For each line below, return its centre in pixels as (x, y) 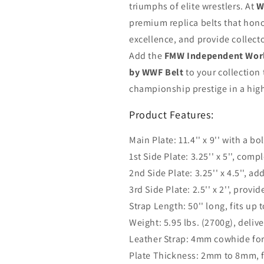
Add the (147, 56)
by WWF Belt (156, 72)
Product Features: (171, 115)
